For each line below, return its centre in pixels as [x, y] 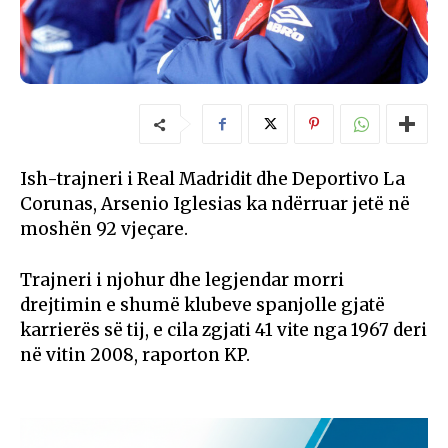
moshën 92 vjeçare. [104, 229]
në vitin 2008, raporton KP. [135, 355]
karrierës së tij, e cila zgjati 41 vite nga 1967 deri [223, 330]
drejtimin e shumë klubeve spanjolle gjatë [202, 305]
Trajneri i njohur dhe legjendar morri [182, 280]
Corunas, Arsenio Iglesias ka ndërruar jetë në [215, 204]
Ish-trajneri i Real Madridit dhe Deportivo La [212, 179]
